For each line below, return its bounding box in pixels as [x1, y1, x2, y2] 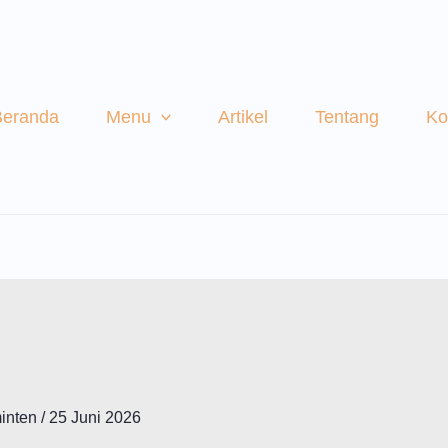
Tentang [315, 106, 380, 127]
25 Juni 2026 [48, 409, 141, 427]
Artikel [218, 106, 269, 127]
